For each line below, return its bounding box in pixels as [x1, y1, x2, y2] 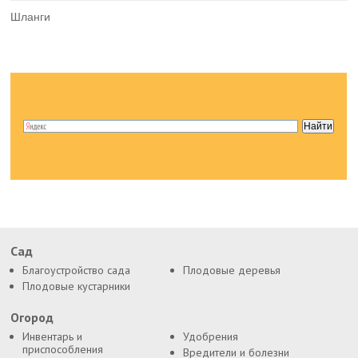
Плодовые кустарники [22, 278, 131, 293]
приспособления [22, 341, 104, 356]
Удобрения [182, 328, 238, 344]
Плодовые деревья [182, 262, 280, 277]
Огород [10, 308, 54, 325]
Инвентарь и [22, 328, 83, 344]
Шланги [10, 10, 51, 23]
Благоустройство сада [22, 262, 131, 277]
